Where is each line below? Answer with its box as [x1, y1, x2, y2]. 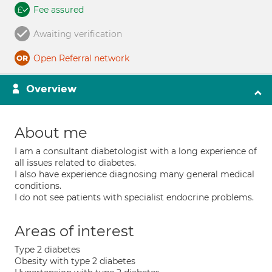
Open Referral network [33, 53, 129, 64]
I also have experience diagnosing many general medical [15, 169, 254, 180]
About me [15, 124, 87, 141]
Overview [26, 83, 76, 95]
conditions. [15, 180, 61, 191]
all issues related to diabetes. [15, 157, 136, 168]
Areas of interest [15, 222, 134, 240]
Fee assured [33, 4, 84, 15]
